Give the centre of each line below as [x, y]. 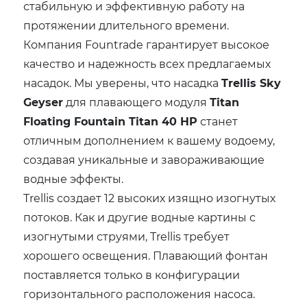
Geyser [44, 101]
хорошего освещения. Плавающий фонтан [146, 255]
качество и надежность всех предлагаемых [147, 63]
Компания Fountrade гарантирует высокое [147, 44]
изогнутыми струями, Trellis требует [127, 236]
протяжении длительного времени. [126, 25]
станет [218, 121]
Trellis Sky [251, 82]
